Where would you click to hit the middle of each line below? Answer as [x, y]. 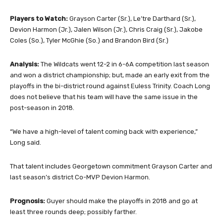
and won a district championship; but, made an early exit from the [110, 75]
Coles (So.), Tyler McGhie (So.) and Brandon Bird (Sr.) [89, 41]
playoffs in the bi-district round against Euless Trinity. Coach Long [110, 86]
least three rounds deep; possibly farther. [73, 212]
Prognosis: [28, 201]
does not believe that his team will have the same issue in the [104, 97]
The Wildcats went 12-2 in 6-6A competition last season [124, 64]
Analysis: [25, 64]
